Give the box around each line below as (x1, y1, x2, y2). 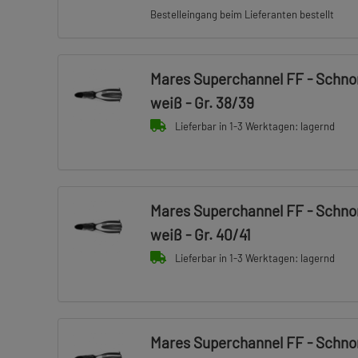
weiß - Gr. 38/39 (149, 93, 254, 112)
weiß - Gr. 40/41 (149, 225, 251, 244)
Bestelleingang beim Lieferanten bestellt (149, 8, 334, 21)
